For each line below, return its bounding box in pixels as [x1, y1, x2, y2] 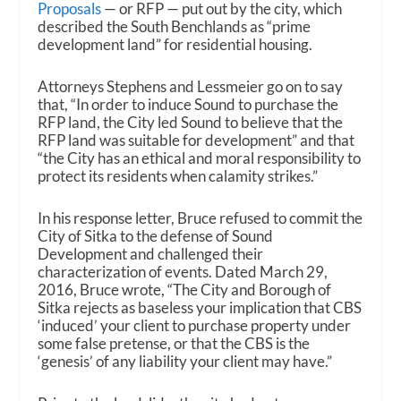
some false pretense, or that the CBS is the [38, 334, 311, 354]
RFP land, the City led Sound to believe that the [38, 112, 344, 132]
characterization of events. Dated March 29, [38, 262, 328, 282]
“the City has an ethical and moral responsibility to [38, 148, 362, 167]
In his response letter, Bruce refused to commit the [38, 209, 363, 228]
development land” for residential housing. [38, 34, 313, 54]
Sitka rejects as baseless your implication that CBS [38, 298, 363, 318]
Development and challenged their [38, 244, 264, 264]
